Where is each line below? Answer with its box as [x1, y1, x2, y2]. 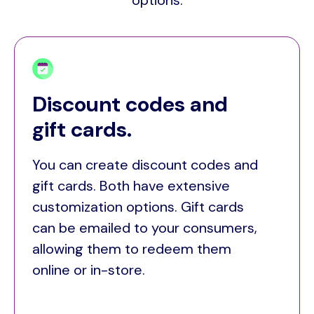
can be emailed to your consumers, [32, 219, 257, 238]
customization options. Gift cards [32, 198, 244, 217]
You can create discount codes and [32, 156, 258, 175]
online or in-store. [32, 261, 145, 280]
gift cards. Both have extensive [32, 177, 230, 196]
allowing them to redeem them [32, 240, 231, 259]
